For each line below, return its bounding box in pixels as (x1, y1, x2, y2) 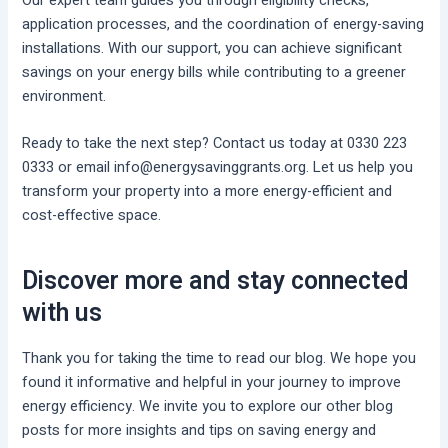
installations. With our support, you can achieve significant (22, 37, 403, 59)
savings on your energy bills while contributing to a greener (22, 61, 407, 83)
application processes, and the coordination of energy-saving (22, 13, 425, 35)
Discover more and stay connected (22, 262, 410, 300)
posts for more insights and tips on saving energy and (22, 420, 377, 442)
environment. (22, 85, 107, 107)
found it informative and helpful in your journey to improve (22, 372, 402, 394)
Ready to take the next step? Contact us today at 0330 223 (22, 133, 408, 155)
